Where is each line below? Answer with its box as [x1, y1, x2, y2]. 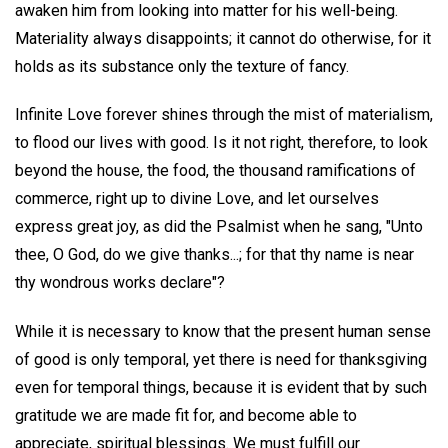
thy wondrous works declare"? [15, 273, 225, 293]
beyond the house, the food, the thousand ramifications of [15, 161, 416, 181]
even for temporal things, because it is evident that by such [15, 378, 427, 398]
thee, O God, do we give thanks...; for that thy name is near [15, 245, 414, 265]
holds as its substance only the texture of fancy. [15, 56, 349, 76]
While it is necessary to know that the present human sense [15, 322, 431, 342]
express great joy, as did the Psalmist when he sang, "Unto [15, 217, 423, 237]
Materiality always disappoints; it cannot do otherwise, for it [15, 28, 431, 48]
